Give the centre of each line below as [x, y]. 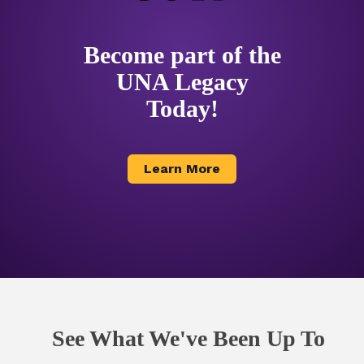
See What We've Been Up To [188, 339]
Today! [182, 109]
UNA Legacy [182, 82]
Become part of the [182, 55]
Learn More [182, 169]
